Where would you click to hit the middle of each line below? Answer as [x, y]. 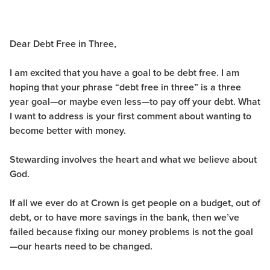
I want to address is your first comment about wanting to [130, 116]
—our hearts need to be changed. [82, 246]
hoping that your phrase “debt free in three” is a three [125, 87]
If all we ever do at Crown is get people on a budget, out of [135, 203]
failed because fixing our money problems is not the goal [131, 232]
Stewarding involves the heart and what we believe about [133, 160]
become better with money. [70, 131]
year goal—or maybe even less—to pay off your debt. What [135, 102]
